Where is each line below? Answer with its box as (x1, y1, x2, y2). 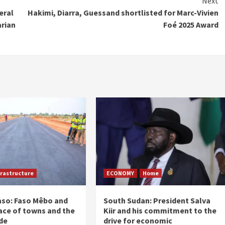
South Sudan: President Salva (103, 195, 211, 205)
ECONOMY (106, 169, 135, 177)
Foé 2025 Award (163, 19, 218, 30)
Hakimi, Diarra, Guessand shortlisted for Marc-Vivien (28, 7, 218, 18)
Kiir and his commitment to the (103, 205, 217, 215)
